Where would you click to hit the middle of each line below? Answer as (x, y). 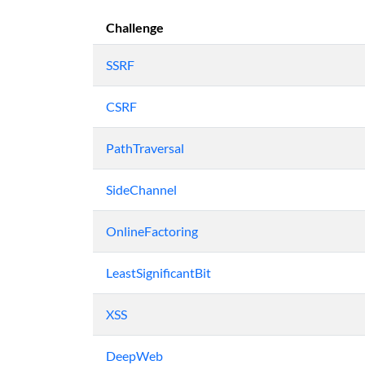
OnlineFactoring (152, 231)
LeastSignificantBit (158, 273)
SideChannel (141, 189)
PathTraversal (145, 148)
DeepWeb (134, 356)
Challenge (135, 27)
